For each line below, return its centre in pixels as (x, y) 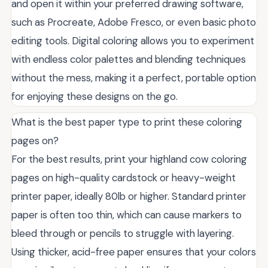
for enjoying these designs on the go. (95, 97)
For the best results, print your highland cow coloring (129, 159)
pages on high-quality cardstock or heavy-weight (124, 178)
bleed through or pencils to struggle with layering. (123, 234)
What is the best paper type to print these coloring (127, 122)
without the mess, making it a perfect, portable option (134, 78)
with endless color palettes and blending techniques (129, 60)
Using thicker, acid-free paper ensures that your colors (134, 252)
